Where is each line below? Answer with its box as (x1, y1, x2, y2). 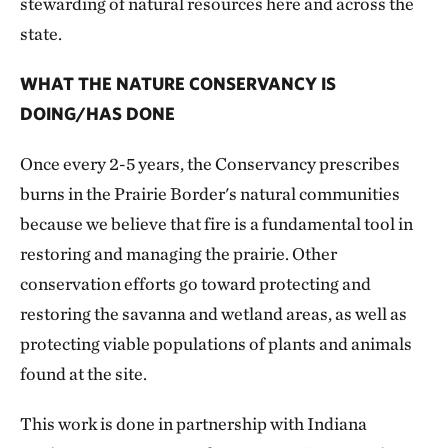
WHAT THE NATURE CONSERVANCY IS (20, 73, 336, 95)
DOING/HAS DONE (20, 103, 175, 125)
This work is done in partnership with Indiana (20, 413, 367, 435)
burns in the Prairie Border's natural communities (20, 183, 400, 205)
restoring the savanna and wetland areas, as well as (20, 303, 407, 325)
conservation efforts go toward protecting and (20, 273, 371, 295)
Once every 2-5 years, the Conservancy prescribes (20, 153, 400, 175)
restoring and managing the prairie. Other (20, 243, 337, 265)
